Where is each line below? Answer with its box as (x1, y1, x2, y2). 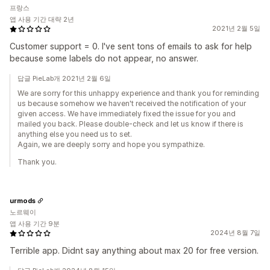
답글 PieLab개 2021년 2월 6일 (17, 74, 111, 83)
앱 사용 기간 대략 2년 (10, 15, 74, 24)
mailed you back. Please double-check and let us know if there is (17, 119, 243, 128)
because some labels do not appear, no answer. (10, 53, 198, 63)
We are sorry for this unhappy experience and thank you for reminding (17, 89, 259, 98)
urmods (10, 196, 36, 205)
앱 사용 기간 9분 (10, 219, 60, 228)
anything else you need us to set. (17, 130, 132, 139)
